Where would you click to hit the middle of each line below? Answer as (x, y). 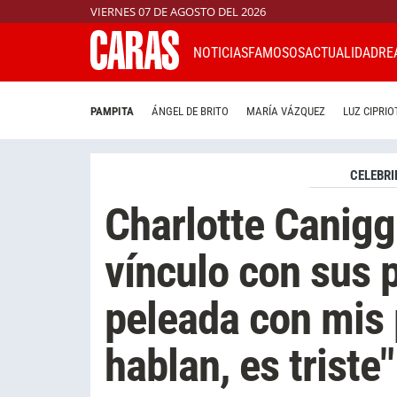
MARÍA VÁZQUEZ (286, 112)
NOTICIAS (221, 52)
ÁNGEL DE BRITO (190, 112)
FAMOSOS (276, 52)
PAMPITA (112, 112)
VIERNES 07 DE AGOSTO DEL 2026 (178, 12)
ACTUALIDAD (342, 52)
